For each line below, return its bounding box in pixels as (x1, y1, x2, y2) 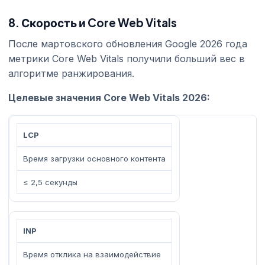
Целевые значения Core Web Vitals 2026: (8, 91, 210, 104)
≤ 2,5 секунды (23, 177, 77, 187)
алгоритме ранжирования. (8, 67, 134, 79)
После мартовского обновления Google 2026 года (8, 37, 247, 50)
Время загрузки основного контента (23, 153, 166, 163)
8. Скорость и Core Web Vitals (8, 15, 177, 30)
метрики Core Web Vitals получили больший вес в (8, 52, 245, 64)
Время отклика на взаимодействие (23, 249, 161, 259)
